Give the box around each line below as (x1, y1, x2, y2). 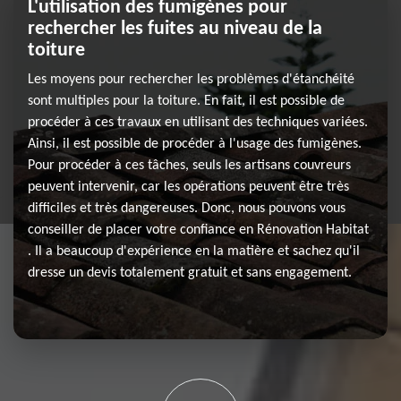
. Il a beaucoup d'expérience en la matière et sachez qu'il (28, 244, 360, 259)
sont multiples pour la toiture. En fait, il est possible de (28, 94, 345, 108)
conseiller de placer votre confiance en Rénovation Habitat (28, 223, 369, 237)
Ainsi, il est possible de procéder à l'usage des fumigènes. (28, 137, 362, 151)
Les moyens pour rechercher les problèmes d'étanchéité (28, 73, 354, 87)
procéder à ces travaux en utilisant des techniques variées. (28, 115, 368, 130)
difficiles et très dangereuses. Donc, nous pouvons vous (28, 201, 346, 216)
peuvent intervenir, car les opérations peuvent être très (28, 180, 349, 194)
